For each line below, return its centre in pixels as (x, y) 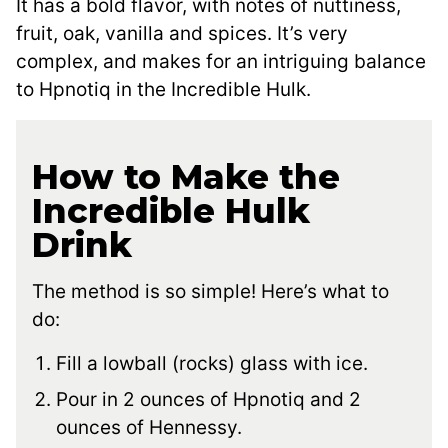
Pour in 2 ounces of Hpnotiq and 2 (208, 400)
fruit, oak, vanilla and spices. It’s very (182, 34)
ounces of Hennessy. (149, 428)
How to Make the (186, 177)
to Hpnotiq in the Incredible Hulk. (163, 90)
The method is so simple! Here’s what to (210, 292)
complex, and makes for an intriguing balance (221, 62)
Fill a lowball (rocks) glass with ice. (212, 364)
